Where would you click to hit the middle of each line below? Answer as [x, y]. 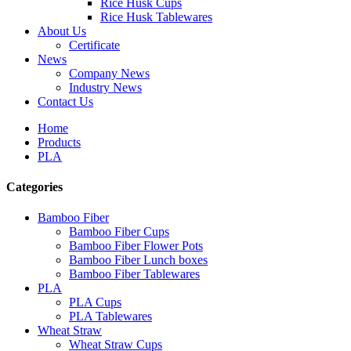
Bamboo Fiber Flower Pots [136, 246]
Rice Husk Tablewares [156, 16]
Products [59, 142]
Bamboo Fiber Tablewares [134, 274]
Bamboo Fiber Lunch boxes [138, 260]
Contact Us [65, 101]
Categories [34, 186]
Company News [109, 73]
